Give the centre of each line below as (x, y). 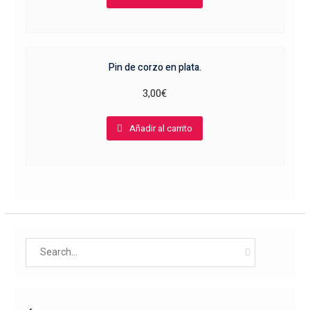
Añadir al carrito (161, 128)
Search (40, 245)
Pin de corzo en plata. (155, 67)
